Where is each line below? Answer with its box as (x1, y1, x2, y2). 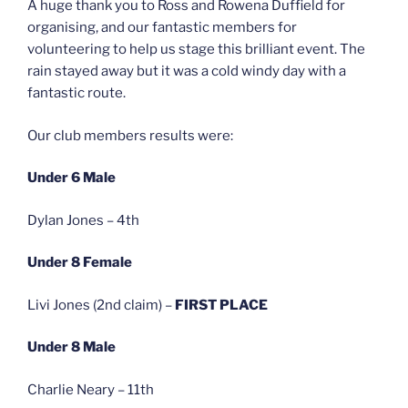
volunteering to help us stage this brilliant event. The (27, 41, 365, 58)
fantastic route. (27, 85, 126, 102)
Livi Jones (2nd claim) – (27, 296, 172, 313)
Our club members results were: (27, 127, 233, 144)
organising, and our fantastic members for (27, 19, 297, 36)
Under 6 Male (27, 169, 116, 187)
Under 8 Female (27, 254, 132, 271)
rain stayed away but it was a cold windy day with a (27, 63, 346, 80)
